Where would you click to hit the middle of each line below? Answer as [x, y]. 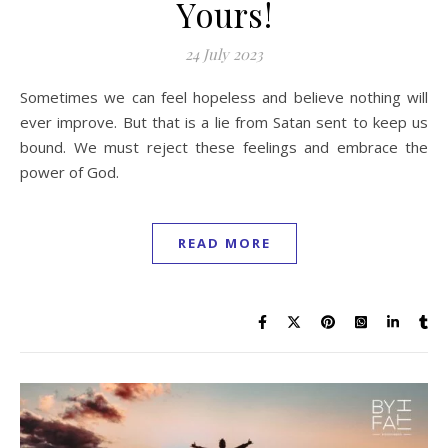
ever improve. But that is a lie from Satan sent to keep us [224, 121]
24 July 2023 [224, 53]
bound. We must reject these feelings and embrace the [224, 146]
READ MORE [224, 242]
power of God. [69, 171]
